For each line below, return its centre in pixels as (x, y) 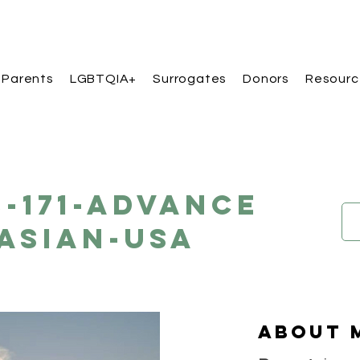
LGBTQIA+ (103, 79)
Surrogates (190, 79)
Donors (266, 79)
